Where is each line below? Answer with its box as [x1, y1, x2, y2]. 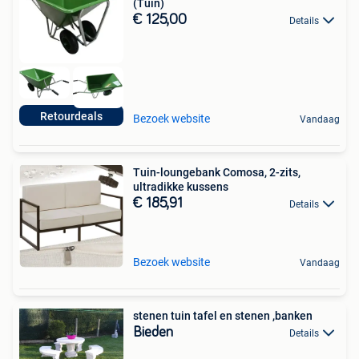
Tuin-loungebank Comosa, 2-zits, [133, 165, 301, 179]
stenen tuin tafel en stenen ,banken [133, 309, 313, 322]
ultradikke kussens [133, 179, 228, 193]
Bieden [133, 325, 173, 340]
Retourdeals [40, 109, 103, 123]
